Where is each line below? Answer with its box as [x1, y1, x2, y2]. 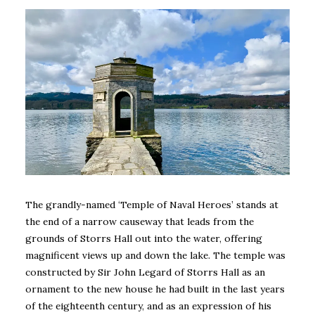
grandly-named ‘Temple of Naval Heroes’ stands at [46, 198, 278, 211]
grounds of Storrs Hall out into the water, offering [25, 231, 262, 245]
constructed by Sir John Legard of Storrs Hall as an [25, 265, 265, 278]
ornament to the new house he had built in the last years [25, 282, 285, 295]
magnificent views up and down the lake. [25, 248, 210, 262]
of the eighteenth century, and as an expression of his [25, 299, 271, 312]
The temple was [213, 248, 285, 262]
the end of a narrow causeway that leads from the [25, 214, 254, 228]
